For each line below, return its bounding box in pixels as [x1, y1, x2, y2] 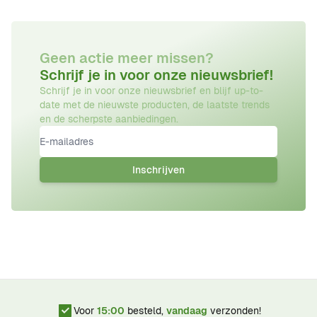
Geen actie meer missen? [40, 48, 214, 67]
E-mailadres [39, 125, 102, 141]
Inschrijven [132, 163, 185, 176]
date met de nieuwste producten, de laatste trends [40, 98, 270, 111]
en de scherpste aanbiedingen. [40, 112, 178, 125]
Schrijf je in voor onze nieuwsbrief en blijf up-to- [40, 83, 263, 97]
